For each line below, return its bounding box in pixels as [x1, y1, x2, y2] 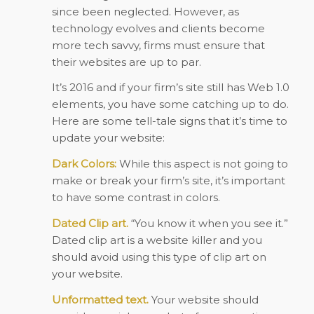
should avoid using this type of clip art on [51, 250, 266, 264]
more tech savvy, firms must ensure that [51, 38, 265, 52]
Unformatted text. [51, 292, 149, 306]
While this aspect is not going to [116, 157, 288, 170]
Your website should [148, 292, 259, 306]
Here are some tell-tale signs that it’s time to [51, 114, 287, 128]
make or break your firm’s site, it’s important [51, 174, 285, 187]
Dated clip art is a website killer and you [51, 233, 262, 247]
